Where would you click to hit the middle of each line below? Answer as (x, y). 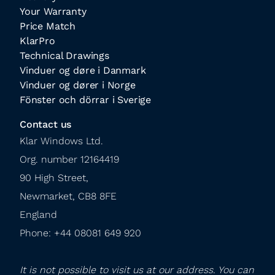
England (38, 215)
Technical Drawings (64, 56)
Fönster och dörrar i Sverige (86, 100)
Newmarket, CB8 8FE (68, 196)
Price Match (48, 26)
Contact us (46, 124)
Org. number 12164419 (69, 159)
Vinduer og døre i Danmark (83, 70)
